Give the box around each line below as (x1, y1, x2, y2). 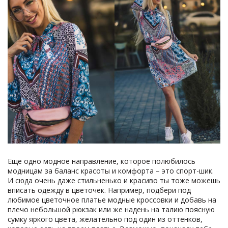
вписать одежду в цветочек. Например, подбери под (8, 185, 191, 195)
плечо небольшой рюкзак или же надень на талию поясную (8, 205, 215, 214)
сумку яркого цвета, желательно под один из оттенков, (8, 214, 203, 224)
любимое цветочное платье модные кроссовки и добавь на (8, 195, 216, 205)
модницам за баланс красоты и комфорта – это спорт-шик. (8, 166, 214, 176)
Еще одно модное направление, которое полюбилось (8, 156, 195, 166)
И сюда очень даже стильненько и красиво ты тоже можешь (8, 176, 220, 185)
